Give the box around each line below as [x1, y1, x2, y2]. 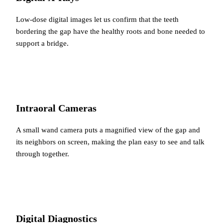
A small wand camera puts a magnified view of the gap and [16, 125, 200, 134]
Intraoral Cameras [16, 102, 97, 113]
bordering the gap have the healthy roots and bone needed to [16, 26, 205, 35]
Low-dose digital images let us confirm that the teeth [16, 14, 179, 23]
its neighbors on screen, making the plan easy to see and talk [16, 137, 205, 146]
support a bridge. [16, 38, 69, 47]
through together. [16, 149, 69, 158]
